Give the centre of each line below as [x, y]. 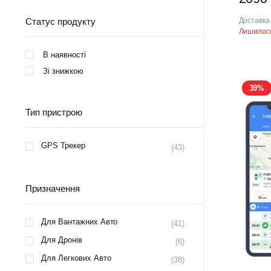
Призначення [53, 189]
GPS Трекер [63, 146]
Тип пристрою [54, 113]
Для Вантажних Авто [80, 222]
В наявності [64, 55]
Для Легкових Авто [76, 258]
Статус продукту [60, 22]
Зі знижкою [63, 71]
